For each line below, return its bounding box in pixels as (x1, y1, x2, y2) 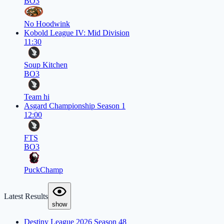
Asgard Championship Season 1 (24, 101, 125, 110)
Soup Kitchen (24, 60, 67, 69)
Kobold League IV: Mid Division (24, 28, 129, 37)
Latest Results (4, 192, 48, 201)
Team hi (24, 92, 49, 101)
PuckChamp (24, 165, 63, 174)
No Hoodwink (24, 19, 70, 28)
